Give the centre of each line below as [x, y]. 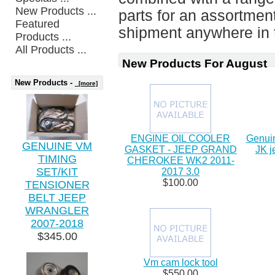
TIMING [57, 159]
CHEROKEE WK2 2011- [180, 160]
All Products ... [51, 49]
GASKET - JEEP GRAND [180, 149]
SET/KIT [57, 172]
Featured [38, 24]
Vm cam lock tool [180, 262]
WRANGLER [57, 210]
